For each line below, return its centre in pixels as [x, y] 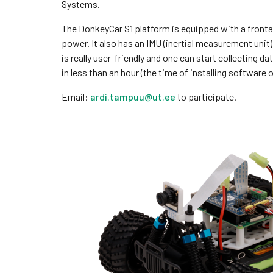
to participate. [206, 97]
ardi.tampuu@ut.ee [133, 97]
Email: [76, 97]
